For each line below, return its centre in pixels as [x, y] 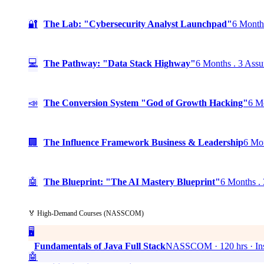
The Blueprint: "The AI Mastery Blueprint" [132, 182]
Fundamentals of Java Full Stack [100, 246]
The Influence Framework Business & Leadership [143, 142]
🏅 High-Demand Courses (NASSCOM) [86, 213]
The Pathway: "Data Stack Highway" [120, 63]
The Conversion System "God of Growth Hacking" [146, 103]
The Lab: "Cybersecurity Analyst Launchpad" [138, 24]
